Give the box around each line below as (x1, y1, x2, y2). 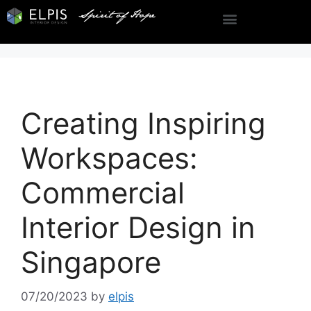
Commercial (21, 175, 185, 210)
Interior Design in (21, 210, 255, 245)
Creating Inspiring (21, 106, 266, 141)
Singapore (21, 244, 161, 280)
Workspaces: (21, 140, 198, 176)
